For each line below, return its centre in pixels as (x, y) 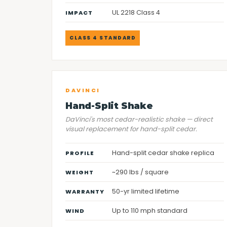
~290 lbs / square (140, 172)
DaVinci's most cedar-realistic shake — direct (139, 119)
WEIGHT (80, 172)
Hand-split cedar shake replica (163, 153)
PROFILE (80, 153)
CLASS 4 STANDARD (103, 38)
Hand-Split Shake (109, 106)
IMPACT (79, 13)
